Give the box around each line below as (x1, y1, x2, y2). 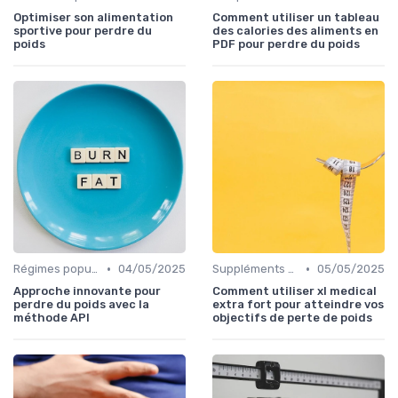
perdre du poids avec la (13, 298, 149, 312)
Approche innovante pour (13, 284, 161, 298)
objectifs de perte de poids (212, 311, 372, 325)
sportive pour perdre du (13, 24, 152, 38)
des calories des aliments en (212, 24, 378, 38)
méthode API (13, 311, 90, 325)
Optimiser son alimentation (13, 11, 173, 25)
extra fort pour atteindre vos (212, 298, 384, 312)
